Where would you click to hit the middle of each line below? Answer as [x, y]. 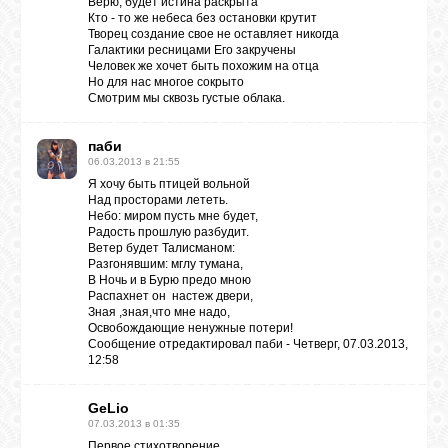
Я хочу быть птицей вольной [169, 184]
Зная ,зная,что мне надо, [159, 312]
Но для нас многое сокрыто [166, 82]
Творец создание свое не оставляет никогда [213, 34]
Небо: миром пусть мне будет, [173, 216]
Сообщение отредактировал [171, 344]
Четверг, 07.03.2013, [350, 344]
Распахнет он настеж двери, [170, 296]
